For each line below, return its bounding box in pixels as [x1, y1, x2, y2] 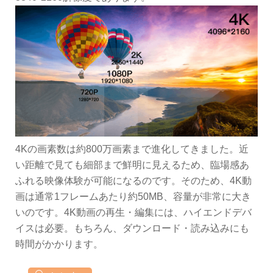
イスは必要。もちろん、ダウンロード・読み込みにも [15, 223, 249, 234]
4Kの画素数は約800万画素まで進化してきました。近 [15, 144, 249, 155]
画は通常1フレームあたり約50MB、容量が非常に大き [15, 191, 251, 202]
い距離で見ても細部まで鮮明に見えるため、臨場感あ [15, 160, 249, 171]
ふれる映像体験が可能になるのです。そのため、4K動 [15, 175, 252, 186]
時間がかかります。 [15, 239, 103, 250]
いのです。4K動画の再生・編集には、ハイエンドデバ [15, 207, 252, 218]
